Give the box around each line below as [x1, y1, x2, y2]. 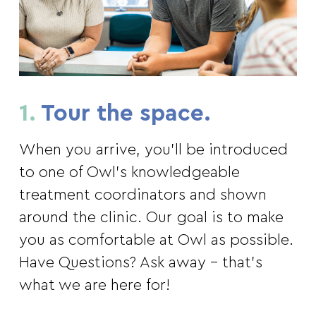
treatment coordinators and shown [18, 187, 267, 203]
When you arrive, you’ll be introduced [18, 142, 288, 158]
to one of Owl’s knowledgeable [18, 164, 240, 181]
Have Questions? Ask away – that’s [18, 255, 262, 271]
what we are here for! [18, 277, 170, 293]
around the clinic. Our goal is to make [18, 209, 284, 226]
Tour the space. [35, 102, 211, 126]
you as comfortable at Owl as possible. [18, 232, 293, 248]
